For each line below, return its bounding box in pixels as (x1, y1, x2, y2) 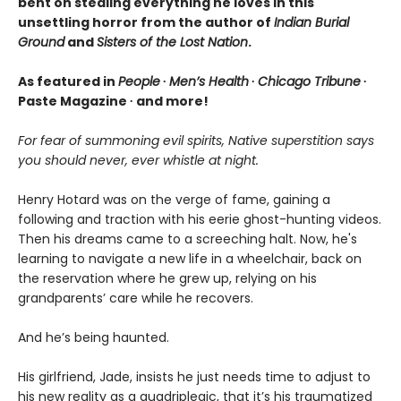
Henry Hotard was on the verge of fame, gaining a (18, 191, 330, 209)
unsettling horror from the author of (18, 13, 274, 32)
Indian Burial (274, 13, 349, 32)
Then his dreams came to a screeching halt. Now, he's (18, 230, 357, 249)
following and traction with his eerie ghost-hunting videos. (18, 210, 381, 229)
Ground (18, 33, 64, 52)
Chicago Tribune (258, 73, 361, 91)
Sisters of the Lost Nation (97, 33, 248, 52)
